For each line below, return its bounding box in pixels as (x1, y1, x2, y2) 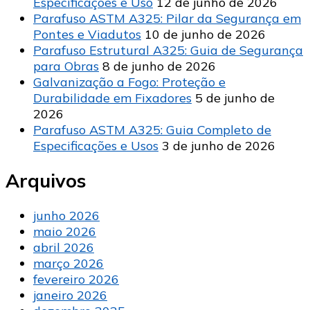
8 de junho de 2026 (102, 57, 216, 74)
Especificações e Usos (33, 137, 158, 154)
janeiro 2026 (33, 287, 107, 304)
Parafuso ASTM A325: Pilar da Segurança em (33, 10, 301, 26)
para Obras (33, 57, 99, 74)
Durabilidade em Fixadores (33, 89, 192, 106)
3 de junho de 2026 (162, 137, 275, 154)
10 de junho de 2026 (145, 26, 266, 42)
